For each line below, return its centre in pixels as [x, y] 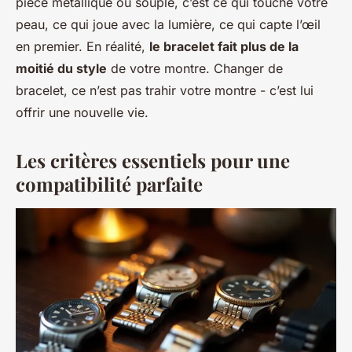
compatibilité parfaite [109, 184]
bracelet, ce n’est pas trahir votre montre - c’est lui [165, 90]
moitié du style [61, 68]
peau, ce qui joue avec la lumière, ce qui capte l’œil [168, 24]
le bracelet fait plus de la [224, 46]
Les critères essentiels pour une [153, 160]
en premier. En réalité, [82, 46]
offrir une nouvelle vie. [82, 112]
